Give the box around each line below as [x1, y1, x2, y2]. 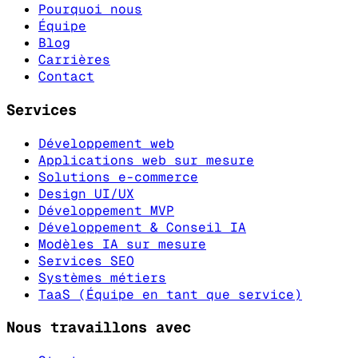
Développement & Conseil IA [38, 218, 246, 236]
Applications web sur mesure [38, 151, 254, 169]
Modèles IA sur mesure [38, 235, 206, 253]
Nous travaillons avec [6, 317, 191, 338]
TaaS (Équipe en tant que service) [38, 285, 302, 303]
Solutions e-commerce [38, 168, 198, 185]
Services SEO [38, 252, 134, 269]
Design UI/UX [38, 185, 134, 202]
